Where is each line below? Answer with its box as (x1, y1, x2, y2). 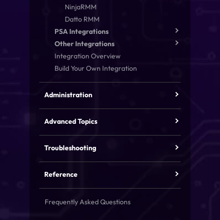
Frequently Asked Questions (45, 197, 131, 206)
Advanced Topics (44, 117, 97, 126)
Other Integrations (55, 39, 114, 48)
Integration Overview (55, 52, 121, 60)
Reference (44, 170, 78, 179)
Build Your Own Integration (55, 64, 137, 73)
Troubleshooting (44, 143, 96, 152)
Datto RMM (65, 15, 100, 24)
